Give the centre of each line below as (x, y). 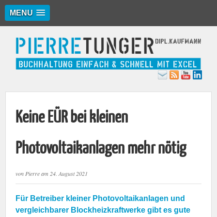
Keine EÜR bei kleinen (72, 117)
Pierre (33, 173)
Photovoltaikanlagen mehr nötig (101, 148)
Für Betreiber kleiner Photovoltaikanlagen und (101, 198)
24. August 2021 (69, 173)
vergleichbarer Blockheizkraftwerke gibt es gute (103, 210)
